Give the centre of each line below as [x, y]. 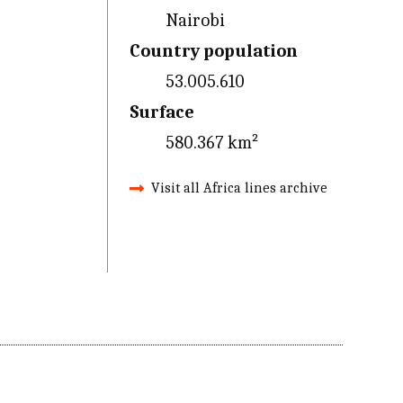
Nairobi [195, 20]
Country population [213, 51]
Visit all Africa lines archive [239, 188]
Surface [161, 112]
